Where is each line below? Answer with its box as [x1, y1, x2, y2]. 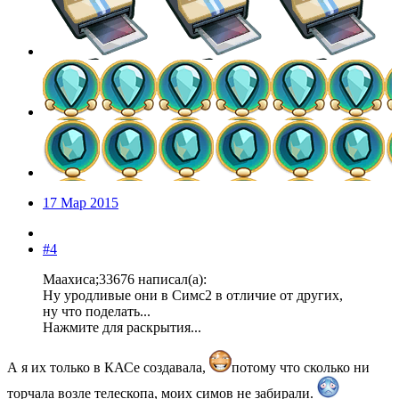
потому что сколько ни [232, 360, 370, 375]
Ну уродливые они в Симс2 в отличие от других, [43, 288, 343, 303]
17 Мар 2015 [43, 195, 118, 210]
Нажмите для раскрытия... [43, 320, 201, 335]
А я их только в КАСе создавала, [7, 360, 209, 375]
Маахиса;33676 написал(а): [43, 272, 207, 287]
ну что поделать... [43, 304, 151, 319]
